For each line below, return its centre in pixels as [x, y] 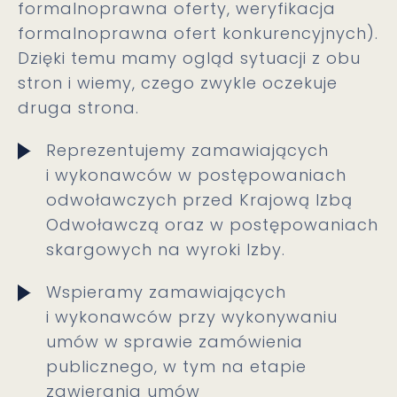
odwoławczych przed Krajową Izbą [199, 200]
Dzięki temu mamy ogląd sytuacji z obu [189, 58]
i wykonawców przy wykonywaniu [192, 317]
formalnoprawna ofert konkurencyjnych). [198, 33]
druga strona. [78, 108]
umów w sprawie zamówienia [175, 342]
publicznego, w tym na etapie [176, 366]
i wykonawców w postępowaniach [196, 175]
